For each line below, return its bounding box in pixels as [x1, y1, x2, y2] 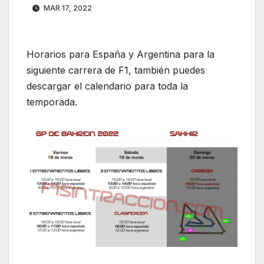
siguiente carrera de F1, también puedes [27, 64, 205, 77]
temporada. [27, 96, 77, 108]
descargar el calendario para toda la [27, 80, 188, 93]
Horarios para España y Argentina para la [27, 48, 214, 61]
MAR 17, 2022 [42, 4, 92, 13]
